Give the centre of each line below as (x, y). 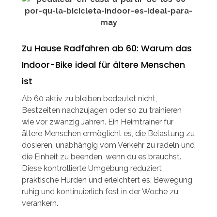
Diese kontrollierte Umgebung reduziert (92, 168)
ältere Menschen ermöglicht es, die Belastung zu (108, 133)
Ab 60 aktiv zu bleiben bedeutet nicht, (89, 98)
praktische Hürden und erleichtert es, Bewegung (107, 180)
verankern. (40, 203)
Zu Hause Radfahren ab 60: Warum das (107, 48)
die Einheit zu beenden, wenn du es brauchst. (101, 156)
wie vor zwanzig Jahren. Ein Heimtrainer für (98, 122)
